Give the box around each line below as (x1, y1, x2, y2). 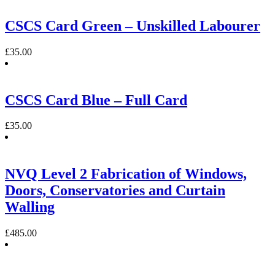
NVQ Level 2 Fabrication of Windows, (5, 166, 247, 182)
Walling (5, 199, 55, 215)
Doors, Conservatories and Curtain (5, 182, 225, 199)
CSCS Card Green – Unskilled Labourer (5, 17, 260, 34)
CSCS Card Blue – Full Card (5, 91, 187, 108)
